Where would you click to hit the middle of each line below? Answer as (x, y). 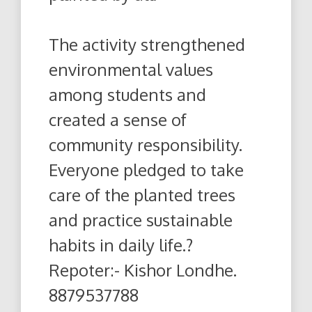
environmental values (131, 69)
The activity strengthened (147, 44)
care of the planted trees (142, 194)
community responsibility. (146, 144)
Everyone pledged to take (146, 169)
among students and (127, 94)
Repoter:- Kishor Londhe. (143, 270)
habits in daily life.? (121, 244)
